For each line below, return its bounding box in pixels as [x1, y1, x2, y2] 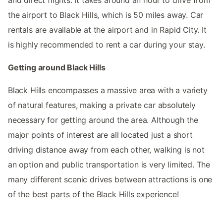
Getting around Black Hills [8, 62, 106, 73]
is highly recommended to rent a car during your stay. [8, 40, 205, 50]
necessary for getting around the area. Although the [8, 115, 199, 125]
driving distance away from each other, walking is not [8, 145, 205, 155]
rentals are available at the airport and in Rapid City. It [8, 25, 207, 35]
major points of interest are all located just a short [8, 130, 193, 140]
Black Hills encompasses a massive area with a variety [8, 85, 208, 96]
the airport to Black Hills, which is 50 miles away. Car [8, 10, 204, 20]
